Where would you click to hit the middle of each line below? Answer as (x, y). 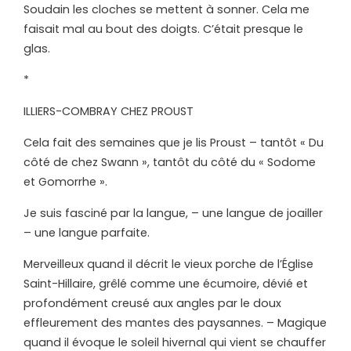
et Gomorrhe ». (65, 182)
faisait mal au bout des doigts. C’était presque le (163, 29)
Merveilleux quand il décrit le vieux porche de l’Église (168, 264)
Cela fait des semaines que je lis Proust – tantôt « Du (174, 143)
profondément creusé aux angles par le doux (152, 304)
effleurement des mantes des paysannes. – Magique (175, 323)
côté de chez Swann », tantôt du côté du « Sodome (170, 163)
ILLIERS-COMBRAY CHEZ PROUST (109, 112)
